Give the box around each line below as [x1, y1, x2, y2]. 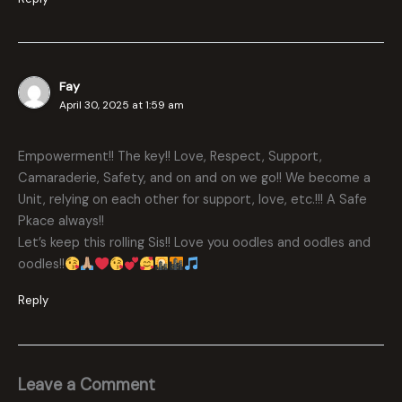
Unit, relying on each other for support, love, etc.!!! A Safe [18, 191, 367, 209]
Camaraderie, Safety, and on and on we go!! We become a [18, 170, 371, 188]
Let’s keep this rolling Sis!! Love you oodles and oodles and [18, 234, 371, 252]
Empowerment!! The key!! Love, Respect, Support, [18, 148, 322, 166]
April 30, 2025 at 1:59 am [59, 97, 185, 112]
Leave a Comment [18, 373, 155, 396]
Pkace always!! [18, 213, 104, 231]
